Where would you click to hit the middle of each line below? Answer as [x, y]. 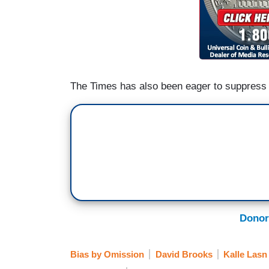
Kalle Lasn [245, 255]
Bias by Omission [107, 255]
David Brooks [184, 255]
